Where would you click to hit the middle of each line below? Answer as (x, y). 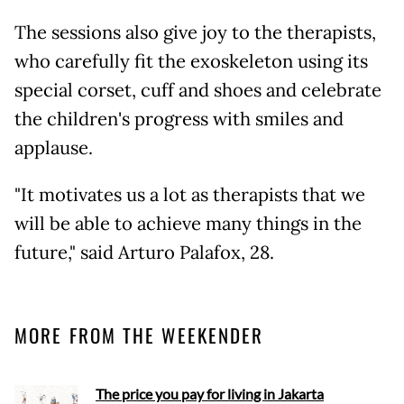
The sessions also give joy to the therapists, (195, 32)
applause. (56, 147)
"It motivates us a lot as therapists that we (190, 194)
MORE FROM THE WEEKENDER (139, 335)
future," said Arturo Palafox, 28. (144, 252)
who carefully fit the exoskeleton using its (191, 61)
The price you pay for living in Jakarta (210, 393)
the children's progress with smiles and (179, 119)
